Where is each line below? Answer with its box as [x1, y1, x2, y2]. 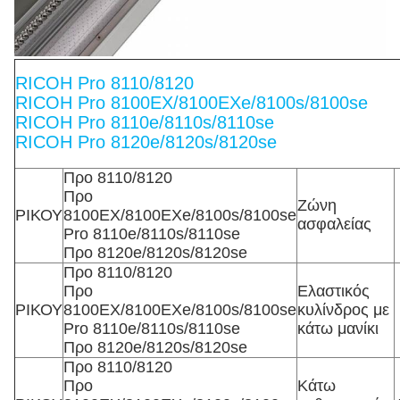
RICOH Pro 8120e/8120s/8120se [15, 132, 277, 152]
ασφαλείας [297, 215, 371, 233]
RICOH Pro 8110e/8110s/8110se [15, 112, 274, 132]
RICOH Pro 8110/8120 [15, 73, 194, 93]
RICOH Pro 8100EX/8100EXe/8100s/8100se [15, 93, 368, 112]
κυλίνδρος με [297, 301, 389, 319]
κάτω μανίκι [297, 320, 379, 337]
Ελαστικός [297, 282, 370, 300]
